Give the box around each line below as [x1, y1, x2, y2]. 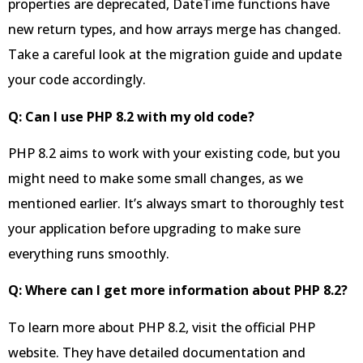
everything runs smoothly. [8, 244, 169, 263]
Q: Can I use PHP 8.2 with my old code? [8, 107, 254, 126]
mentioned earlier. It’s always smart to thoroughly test [8, 194, 344, 212]
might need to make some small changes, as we [8, 169, 303, 187]
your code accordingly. [8, 70, 146, 89]
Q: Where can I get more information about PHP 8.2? [8, 281, 348, 300]
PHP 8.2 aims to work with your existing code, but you [8, 143, 340, 162]
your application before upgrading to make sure [8, 219, 301, 237]
